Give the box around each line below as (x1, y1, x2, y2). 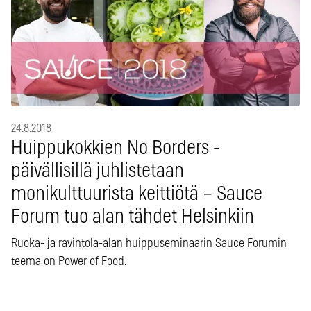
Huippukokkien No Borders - (11, 139, 220, 159)
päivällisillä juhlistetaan (11, 162, 184, 182)
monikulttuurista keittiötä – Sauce (11, 185, 262, 205)
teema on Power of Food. (11, 255, 127, 269)
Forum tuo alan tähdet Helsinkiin (11, 208, 254, 228)
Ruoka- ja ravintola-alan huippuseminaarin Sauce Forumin (11, 237, 287, 251)
